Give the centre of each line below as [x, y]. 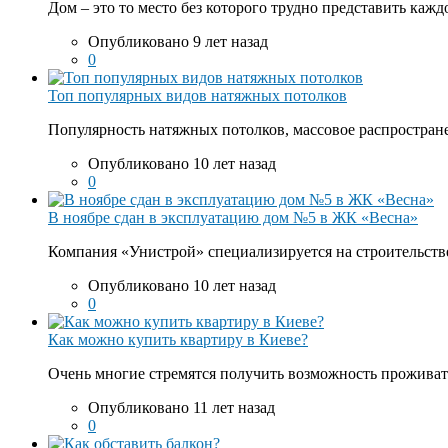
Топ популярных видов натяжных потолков [197, 96]
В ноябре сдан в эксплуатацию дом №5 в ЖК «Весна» [233, 218]
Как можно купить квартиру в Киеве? [178, 340]
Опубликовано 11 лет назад [181, 408]
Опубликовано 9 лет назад [178, 42]
